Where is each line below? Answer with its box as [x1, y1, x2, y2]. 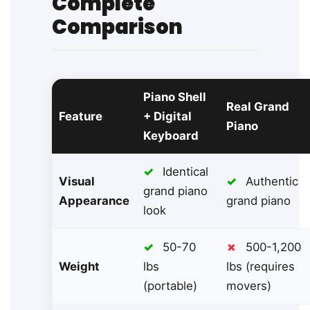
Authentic [242, 174, 298, 189]
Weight [59, 259, 100, 274]
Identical [159, 165, 208, 179]
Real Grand [226, 100, 289, 114]
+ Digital [143, 109, 192, 124]
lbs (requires [226, 259, 295, 274]
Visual [59, 174, 95, 189]
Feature [59, 109, 102, 124]
